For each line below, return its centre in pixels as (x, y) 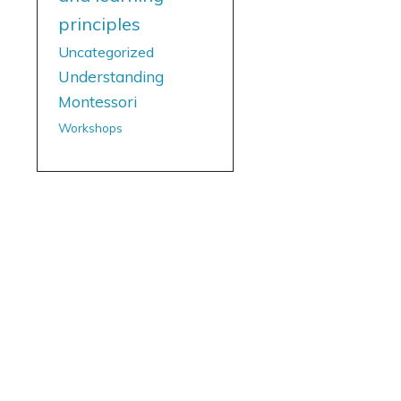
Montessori (98, 101)
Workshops (90, 127)
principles (99, 23)
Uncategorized (106, 51)
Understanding (111, 76)
